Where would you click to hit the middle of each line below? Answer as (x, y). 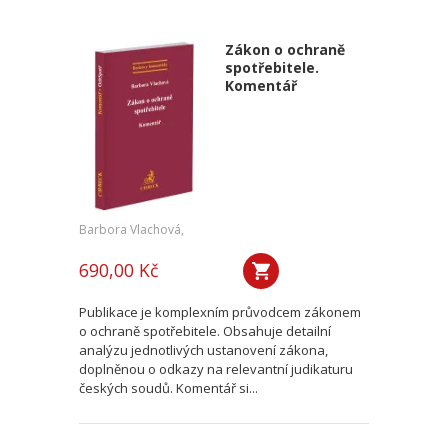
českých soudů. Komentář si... (168, 388)
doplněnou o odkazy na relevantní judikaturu (216, 369)
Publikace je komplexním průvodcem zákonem (220, 312)
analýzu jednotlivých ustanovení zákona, (203, 350)
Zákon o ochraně (284, 49)
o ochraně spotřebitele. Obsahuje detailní (205, 331)
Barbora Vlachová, (131, 229)
